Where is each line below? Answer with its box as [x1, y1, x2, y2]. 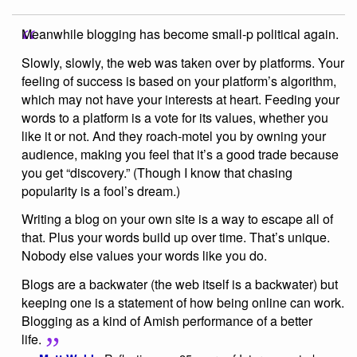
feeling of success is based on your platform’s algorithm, [22, 71, 336, 90]
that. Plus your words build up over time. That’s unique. [22, 228, 330, 247]
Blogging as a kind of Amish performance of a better [22, 312, 312, 331]
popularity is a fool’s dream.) [22, 181, 180, 200]
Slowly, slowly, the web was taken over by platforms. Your [22, 53, 344, 72]
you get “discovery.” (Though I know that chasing [22, 163, 292, 182]
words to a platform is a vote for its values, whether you [22, 108, 328, 127]
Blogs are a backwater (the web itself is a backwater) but [22, 275, 338, 294]
